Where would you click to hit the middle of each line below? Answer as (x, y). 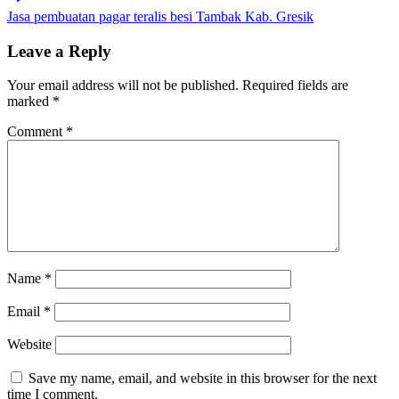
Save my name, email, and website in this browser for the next (203, 379)
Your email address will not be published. (123, 85)
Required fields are (295, 85)
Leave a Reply (59, 51)
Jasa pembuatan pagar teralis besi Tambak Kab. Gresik (160, 16)
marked (30, 102)
